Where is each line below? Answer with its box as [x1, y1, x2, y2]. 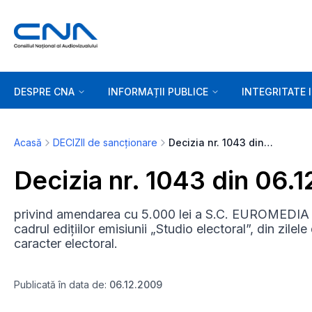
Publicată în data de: [14, 279, 109, 290]
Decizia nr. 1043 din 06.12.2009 [264, 136, 273, 148]
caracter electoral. [14, 236, 118, 251]
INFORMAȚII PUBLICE [108, 85, 208, 97]
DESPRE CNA [14, 85, 75, 97]
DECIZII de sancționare [53, 136, 157, 148]
